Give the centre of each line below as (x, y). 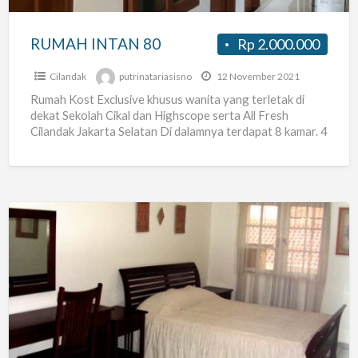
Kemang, (35, 284)
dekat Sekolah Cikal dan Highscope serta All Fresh (159, 115)
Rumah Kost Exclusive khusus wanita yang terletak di (167, 99)
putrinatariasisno (155, 77)
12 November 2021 (257, 77)
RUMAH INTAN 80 (95, 44)
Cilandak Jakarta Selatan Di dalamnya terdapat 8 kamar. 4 (179, 131)
